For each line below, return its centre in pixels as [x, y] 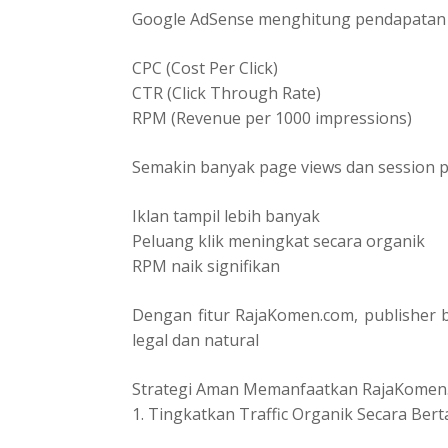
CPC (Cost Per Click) [205, 67]
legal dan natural [195, 339]
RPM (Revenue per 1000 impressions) [272, 117]
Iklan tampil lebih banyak [226, 215]
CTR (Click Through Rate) [226, 92]
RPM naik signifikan [206, 265]
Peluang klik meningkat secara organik [278, 240]
